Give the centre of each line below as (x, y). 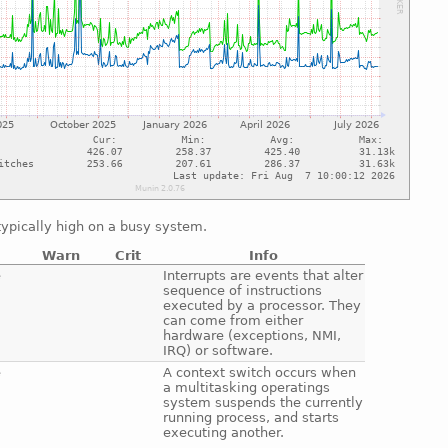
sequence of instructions (243, 290)
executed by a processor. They (262, 305)
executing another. (224, 432)
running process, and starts (251, 417)
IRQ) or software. (218, 350)
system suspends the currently (263, 402)
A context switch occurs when (260, 372)
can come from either (233, 320)
